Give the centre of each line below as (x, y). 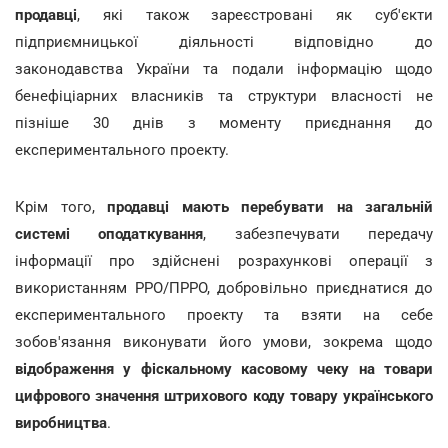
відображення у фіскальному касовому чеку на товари (224, 368)
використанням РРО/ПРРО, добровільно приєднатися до (224, 287)
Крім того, (61, 206)
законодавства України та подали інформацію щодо (224, 68)
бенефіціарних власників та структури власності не (224, 95)
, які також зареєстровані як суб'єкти (255, 14)
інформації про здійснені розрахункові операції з (224, 260)
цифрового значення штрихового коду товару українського (224, 395)
